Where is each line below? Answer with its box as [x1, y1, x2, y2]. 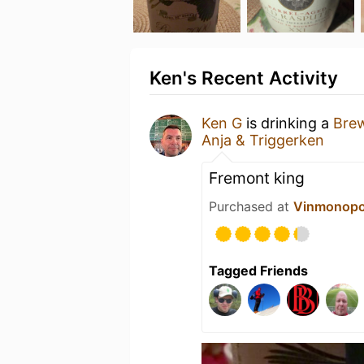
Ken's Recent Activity [149, 67, 338, 89]
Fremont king [209, 168, 305, 188]
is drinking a [242, 115, 333, 132]
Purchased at [209, 198, 293, 214]
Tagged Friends [209, 262, 308, 279]
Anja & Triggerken [201, 132, 324, 149]
